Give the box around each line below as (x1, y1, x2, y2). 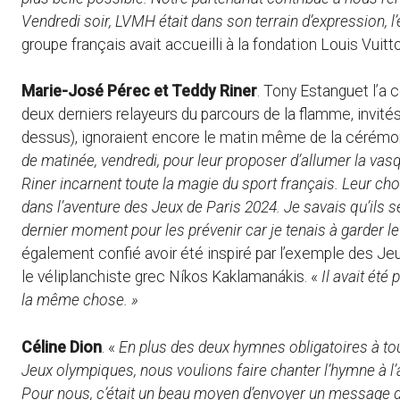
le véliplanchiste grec (21, 268, 169, 287)
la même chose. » (21, 291, 138, 310)
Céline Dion (21, 337, 102, 356)
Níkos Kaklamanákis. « (169, 268, 321, 287)
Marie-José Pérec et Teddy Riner (21, 82, 257, 101)
